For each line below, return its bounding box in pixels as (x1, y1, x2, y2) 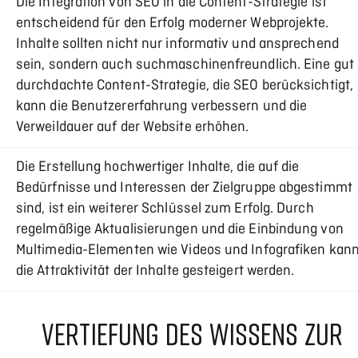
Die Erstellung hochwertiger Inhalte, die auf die (16, 158, 300, 177)
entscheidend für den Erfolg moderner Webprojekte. (16, 14, 329, 34)
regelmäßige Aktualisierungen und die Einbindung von (16, 221, 344, 240)
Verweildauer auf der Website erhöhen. (16, 118, 249, 137)
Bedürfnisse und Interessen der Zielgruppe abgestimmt (16, 179, 352, 198)
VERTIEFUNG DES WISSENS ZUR (41, 316, 343, 352)
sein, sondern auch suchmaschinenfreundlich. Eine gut (16, 56, 354, 75)
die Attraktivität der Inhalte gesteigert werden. (16, 262, 295, 281)
